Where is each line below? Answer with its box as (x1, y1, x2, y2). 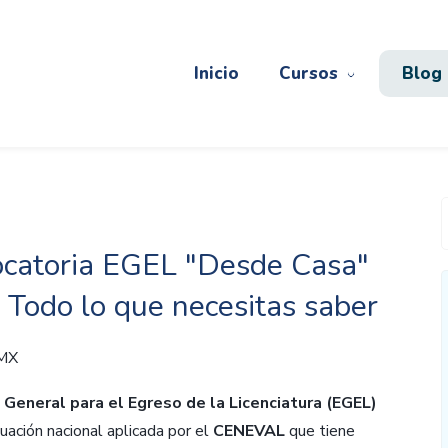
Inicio (193, 62, 239, 85)
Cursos (278, 62, 338, 85)
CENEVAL (212, 420, 285, 442)
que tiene (284, 420, 355, 442)
